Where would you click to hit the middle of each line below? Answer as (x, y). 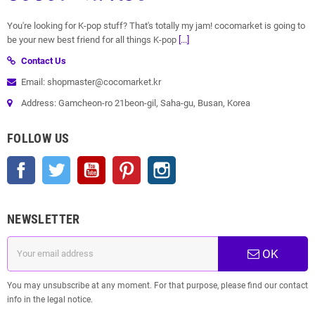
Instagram (196, 162)
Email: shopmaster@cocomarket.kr (91, 82)
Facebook (55, 162)
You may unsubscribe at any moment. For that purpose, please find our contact (157, 285)
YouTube (123, 162)
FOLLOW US (38, 138)
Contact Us (44, 60)
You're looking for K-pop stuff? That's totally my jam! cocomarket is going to (156, 25)
